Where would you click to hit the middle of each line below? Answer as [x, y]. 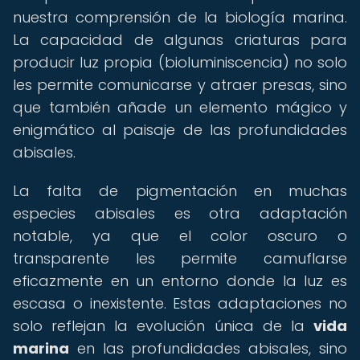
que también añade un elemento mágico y [180, 107]
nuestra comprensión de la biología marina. [180, 17]
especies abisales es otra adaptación [180, 213]
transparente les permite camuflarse [180, 258]
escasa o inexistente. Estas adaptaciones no [180, 303]
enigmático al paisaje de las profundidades [180, 130]
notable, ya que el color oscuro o [180, 236]
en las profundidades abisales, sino [208, 348]
